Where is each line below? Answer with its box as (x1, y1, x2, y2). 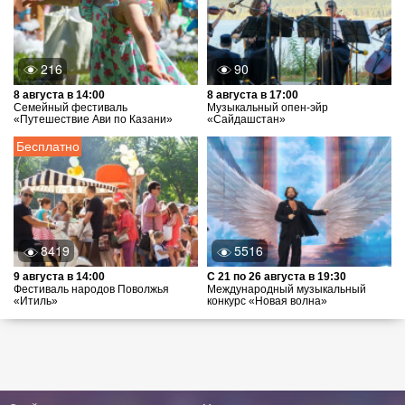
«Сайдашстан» (207, 112, 286, 126)
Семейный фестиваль (14, 100, 127, 114)
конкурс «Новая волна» (207, 295, 327, 308)
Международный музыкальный (207, 283, 366, 297)
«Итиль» (14, 295, 58, 308)
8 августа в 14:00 (14, 88, 105, 101)
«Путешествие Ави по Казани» (14, 112, 173, 126)
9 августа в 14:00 (14, 270, 105, 284)
